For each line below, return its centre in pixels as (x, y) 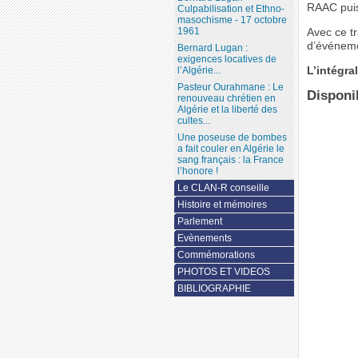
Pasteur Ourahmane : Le (230, 88)
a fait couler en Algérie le (231, 149)
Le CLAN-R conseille (223, 188)
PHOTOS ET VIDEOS (223, 272)
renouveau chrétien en (226, 99)
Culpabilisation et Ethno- (231, 9)
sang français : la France (230, 160)
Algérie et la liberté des (227, 110)
